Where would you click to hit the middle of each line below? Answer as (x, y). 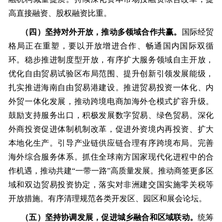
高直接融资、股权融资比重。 (60, 13)
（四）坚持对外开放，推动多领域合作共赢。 (101, 32)
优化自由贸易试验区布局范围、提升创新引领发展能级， (111, 74)
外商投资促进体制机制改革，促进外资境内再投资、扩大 (111, 129)
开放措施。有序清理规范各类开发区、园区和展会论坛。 (107, 199)
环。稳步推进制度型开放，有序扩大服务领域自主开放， (111, 60)
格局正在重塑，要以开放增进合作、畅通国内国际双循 (111, 46)
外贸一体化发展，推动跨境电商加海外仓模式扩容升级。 (111, 102)
